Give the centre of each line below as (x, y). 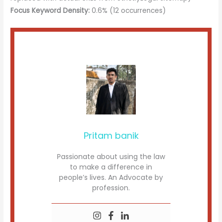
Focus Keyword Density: (50, 10)
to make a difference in (111, 167)
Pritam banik (111, 135)
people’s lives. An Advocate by (111, 177)
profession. (111, 188)
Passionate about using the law (111, 156)
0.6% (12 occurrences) (128, 10)
